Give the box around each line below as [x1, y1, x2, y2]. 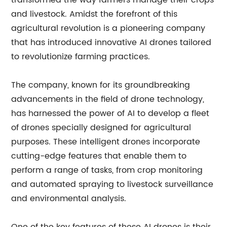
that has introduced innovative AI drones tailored [11, 36, 212, 49]
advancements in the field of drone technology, [11, 93, 205, 106]
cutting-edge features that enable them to [11, 149, 187, 163]
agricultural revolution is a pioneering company [11, 22, 206, 35]
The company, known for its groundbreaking [11, 79, 191, 92]
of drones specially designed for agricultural [11, 121, 192, 134]
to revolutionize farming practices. [11, 50, 150, 63]
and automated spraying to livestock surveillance [11, 178, 214, 191]
